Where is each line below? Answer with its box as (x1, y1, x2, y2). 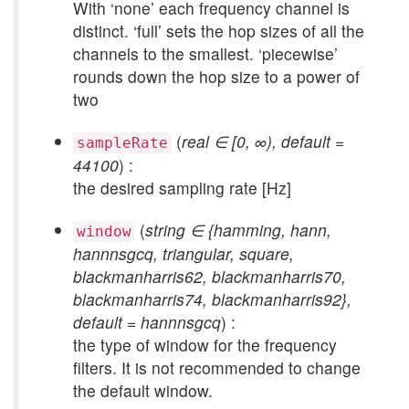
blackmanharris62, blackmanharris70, (73, 265, 346, 288)
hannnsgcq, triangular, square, (73, 242, 294, 265)
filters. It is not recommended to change (73, 356, 361, 379)
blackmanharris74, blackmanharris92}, (73, 288, 351, 310)
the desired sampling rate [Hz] (73, 176, 291, 199)
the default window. (73, 379, 213, 402)
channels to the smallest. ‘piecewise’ (73, 42, 338, 65)
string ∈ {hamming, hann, (145, 218, 331, 241)
